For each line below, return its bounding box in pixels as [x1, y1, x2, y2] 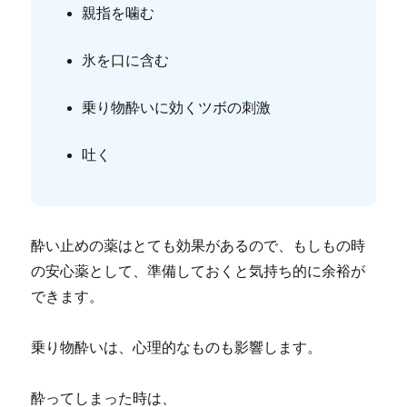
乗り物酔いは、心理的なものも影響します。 [31, 340, 323, 356]
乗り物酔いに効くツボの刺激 [82, 100, 272, 116]
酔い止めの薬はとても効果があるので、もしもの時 [31, 238, 366, 254]
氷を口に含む [82, 53, 170, 69]
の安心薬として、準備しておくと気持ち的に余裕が [31, 263, 366, 280]
